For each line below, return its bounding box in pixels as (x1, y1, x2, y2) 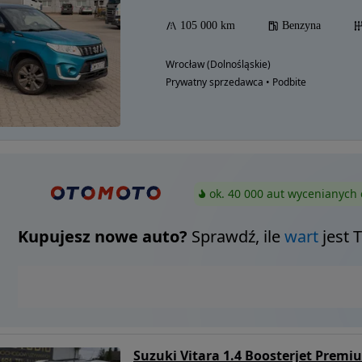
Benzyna (282, 19, 321, 32)
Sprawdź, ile (187, 225, 284, 248)
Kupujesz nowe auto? (17, 225, 187, 248)
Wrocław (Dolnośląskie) (166, 57, 271, 71)
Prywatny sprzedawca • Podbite (166, 75, 306, 89)
